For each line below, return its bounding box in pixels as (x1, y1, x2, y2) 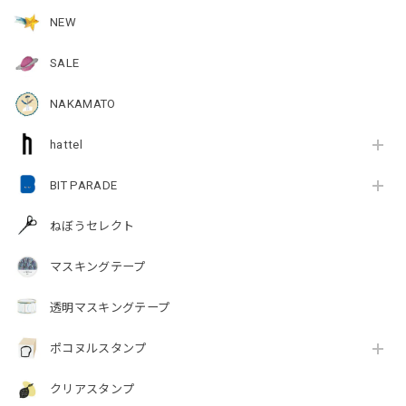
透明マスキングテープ (50, 301, 170, 315)
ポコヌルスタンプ (50, 342, 147, 356)
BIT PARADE (50, 179, 118, 193)
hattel (50, 138, 82, 152)
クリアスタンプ (50, 382, 135, 397)
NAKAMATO (50, 97, 116, 111)
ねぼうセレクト (50, 219, 135, 234)
